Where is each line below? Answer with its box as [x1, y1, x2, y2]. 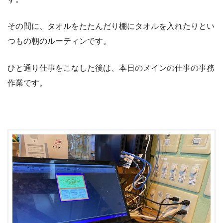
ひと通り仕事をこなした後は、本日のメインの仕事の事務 [7, 63, 215, 72]
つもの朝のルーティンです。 [7, 36, 111, 45]
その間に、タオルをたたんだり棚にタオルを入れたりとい [7, 21, 215, 30]
